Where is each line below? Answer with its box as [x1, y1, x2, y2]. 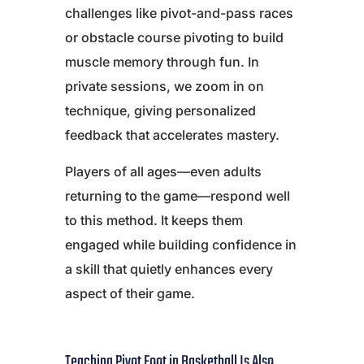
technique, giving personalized [65, 102, 256, 119]
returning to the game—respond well [65, 188, 290, 205]
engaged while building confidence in [65, 236, 297, 253]
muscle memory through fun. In [65, 54, 259, 71]
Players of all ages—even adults [65, 163, 262, 180]
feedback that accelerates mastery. [65, 127, 279, 144]
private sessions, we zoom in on [65, 78, 264, 95]
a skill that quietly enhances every [65, 261, 273, 278]
